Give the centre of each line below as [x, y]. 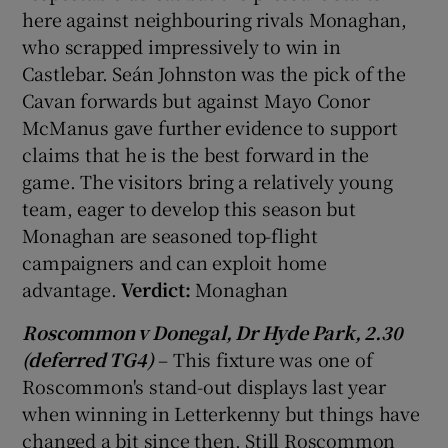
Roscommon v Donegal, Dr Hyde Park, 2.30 [212, 331]
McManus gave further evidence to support [210, 126]
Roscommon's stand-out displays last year [204, 385]
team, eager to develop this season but [189, 207]
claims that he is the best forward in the [196, 153]
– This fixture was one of [263, 358]
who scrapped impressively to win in [181, 45]
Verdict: [158, 288]
